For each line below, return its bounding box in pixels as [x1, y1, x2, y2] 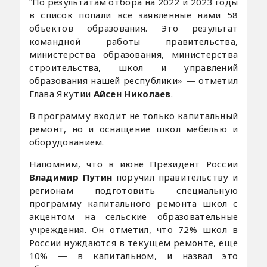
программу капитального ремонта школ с [29, 197, 238, 210]
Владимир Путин [29, 171, 113, 184]
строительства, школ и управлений [29, 61, 238, 74]
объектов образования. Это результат [29, 22, 238, 35]
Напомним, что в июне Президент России [29, 158, 238, 170]
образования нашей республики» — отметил [29, 74, 238, 87]
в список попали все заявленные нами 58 [29, 9, 238, 21]
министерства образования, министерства [29, 48, 238, 61]
